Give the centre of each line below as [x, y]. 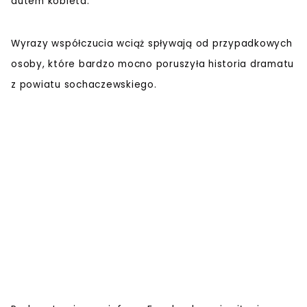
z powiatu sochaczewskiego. [84, 84]
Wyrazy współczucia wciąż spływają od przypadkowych [152, 43]
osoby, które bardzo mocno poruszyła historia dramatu [152, 64]
